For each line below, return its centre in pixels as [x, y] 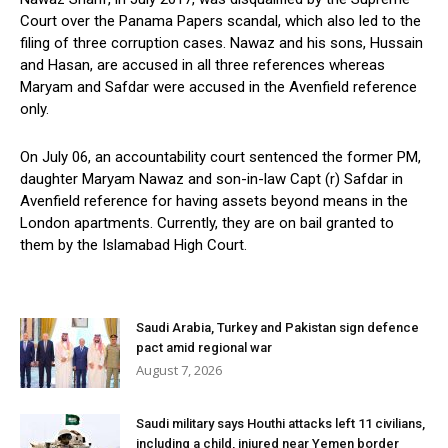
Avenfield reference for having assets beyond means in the [214, 201]
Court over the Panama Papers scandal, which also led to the [220, 21]
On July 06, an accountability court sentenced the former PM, [220, 157]
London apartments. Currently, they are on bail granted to [207, 223]
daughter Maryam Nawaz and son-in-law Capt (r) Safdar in [211, 179]
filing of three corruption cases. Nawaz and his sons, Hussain [221, 43]
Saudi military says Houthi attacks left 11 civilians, [280, 424]
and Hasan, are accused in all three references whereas [202, 65]
